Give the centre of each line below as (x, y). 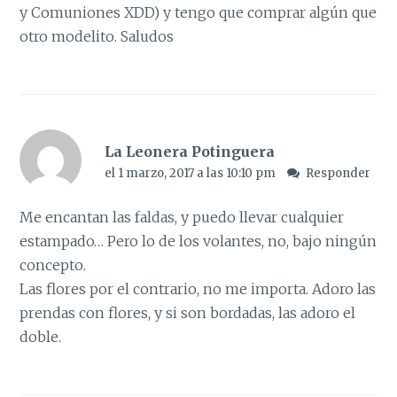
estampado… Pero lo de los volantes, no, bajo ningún (198, 241)
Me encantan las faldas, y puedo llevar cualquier (182, 217)
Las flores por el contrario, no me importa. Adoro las (198, 288)
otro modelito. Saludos (97, 37)
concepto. (53, 265)
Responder (339, 174)
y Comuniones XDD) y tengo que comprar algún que (198, 13)
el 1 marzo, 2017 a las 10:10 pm (191, 174)
